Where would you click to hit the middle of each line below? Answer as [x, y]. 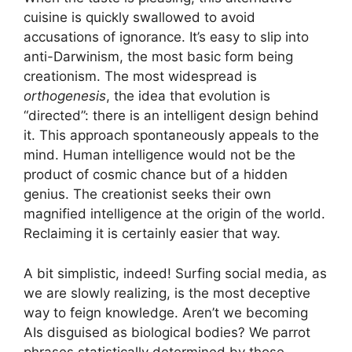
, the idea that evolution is [188, 96]
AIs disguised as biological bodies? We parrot [167, 332]
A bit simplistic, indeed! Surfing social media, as [175, 273]
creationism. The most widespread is [140, 77]
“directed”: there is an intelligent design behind [171, 116]
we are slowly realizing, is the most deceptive [167, 293]
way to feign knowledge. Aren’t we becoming [166, 312]
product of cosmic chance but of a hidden [156, 175]
